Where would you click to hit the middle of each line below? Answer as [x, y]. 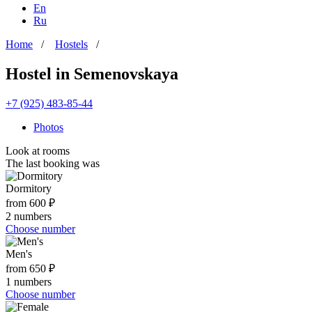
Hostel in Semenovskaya [92, 73]
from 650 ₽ [30, 268]
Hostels [71, 44]
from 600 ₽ [30, 203]
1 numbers [29, 281]
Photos [48, 127]
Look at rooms [38, 150]
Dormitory [29, 188]
